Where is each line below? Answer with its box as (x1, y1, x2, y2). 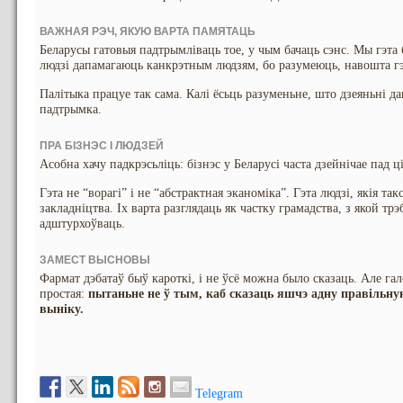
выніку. (40, 302, 84, 316)
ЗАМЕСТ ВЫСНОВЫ (40, 254, 150, 266)
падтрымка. (40, 103, 102, 116)
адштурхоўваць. (40, 217, 125, 230)
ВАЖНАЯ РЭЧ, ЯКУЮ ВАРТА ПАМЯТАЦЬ (40, 25, 255, 38)
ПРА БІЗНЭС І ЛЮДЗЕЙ (40, 139, 164, 152)
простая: (40, 287, 88, 300)
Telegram (195, 387, 243, 400)
